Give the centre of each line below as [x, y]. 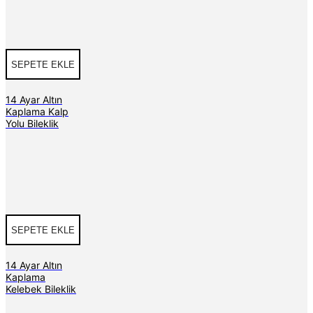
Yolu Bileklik [32, 124]
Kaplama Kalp [37, 112]
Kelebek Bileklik [41, 289]
